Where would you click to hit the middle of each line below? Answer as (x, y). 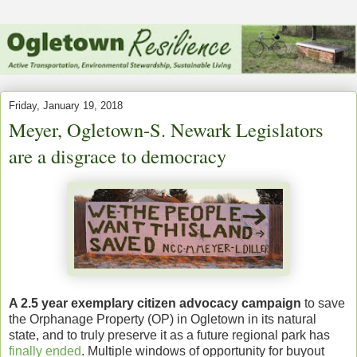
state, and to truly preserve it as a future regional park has (169, 335)
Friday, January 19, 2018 (66, 105)
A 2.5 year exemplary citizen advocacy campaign (155, 303)
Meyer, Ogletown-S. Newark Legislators (166, 129)
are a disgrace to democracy (118, 155)
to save (323, 303)
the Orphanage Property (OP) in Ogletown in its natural (163, 319)
